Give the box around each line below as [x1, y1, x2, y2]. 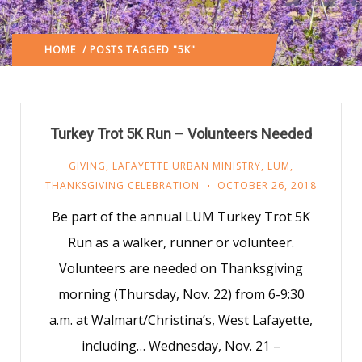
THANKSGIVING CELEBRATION [45, 179, 200, 192]
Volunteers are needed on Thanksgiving [59, 259, 303, 277]
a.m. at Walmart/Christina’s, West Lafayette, [49, 311, 313, 329]
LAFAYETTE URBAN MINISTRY [112, 159, 261, 173]
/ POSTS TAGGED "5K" [76, 43, 196, 57]
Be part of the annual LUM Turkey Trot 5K [52, 208, 310, 225]
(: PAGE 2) [196, 43, 246, 57]
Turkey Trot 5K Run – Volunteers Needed [50, 125, 312, 142]
